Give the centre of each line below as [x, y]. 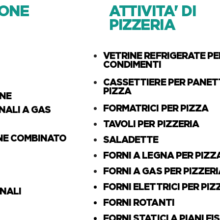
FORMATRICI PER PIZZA [156, 108]
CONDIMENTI [132, 64]
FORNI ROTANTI [139, 202]
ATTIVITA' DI [152, 11]
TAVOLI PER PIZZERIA [152, 124]
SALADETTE [131, 139]
